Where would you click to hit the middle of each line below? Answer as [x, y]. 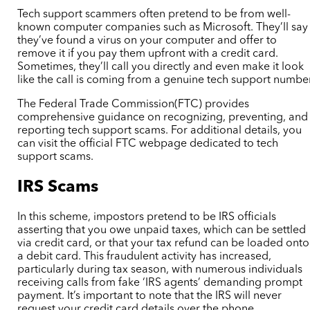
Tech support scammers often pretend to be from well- [154, 14]
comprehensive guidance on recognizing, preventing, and [163, 117]
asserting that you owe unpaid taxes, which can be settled [162, 231]
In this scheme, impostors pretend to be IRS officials [147, 218]
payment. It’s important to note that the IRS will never [150, 297]
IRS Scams [60, 187]
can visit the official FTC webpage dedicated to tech [148, 144]
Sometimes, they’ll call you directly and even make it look [161, 67]
